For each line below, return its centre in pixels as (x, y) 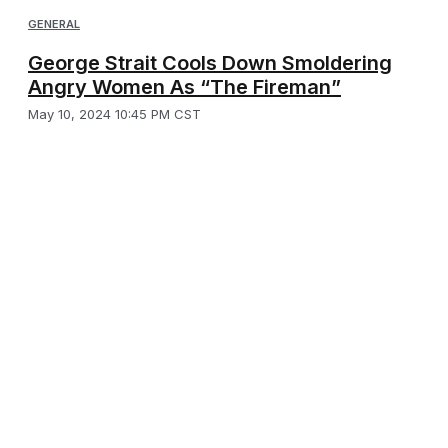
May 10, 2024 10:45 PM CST (114, 114)
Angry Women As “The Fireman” (184, 87)
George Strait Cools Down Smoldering (210, 63)
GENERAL (54, 24)
